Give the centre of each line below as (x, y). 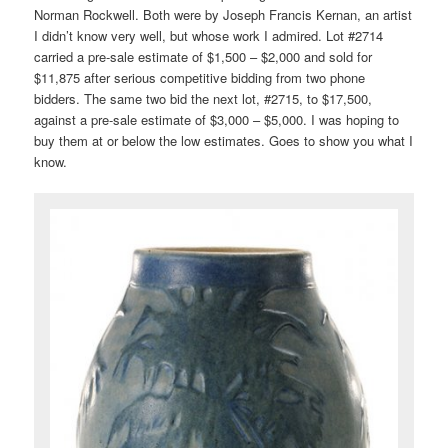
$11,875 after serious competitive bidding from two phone (200, 78)
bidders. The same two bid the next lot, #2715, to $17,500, (203, 99)
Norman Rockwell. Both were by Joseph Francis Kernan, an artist (223, 15)
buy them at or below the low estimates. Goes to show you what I (224, 141)
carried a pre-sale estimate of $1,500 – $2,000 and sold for (203, 57)
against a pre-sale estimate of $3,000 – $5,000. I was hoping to (217, 120)
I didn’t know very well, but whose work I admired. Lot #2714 (209, 36)
